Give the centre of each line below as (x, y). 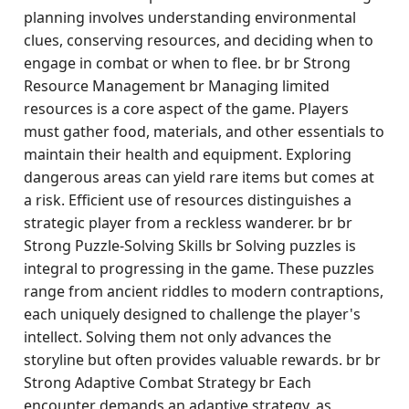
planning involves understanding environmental (190, 17)
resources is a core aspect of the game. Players (187, 109)
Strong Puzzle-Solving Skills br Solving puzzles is (190, 246)
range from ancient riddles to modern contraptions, (204, 291)
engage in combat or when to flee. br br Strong (188, 63)
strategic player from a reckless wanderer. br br (189, 223)
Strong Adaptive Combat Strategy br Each (168, 383)
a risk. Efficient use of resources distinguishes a (188, 200)
